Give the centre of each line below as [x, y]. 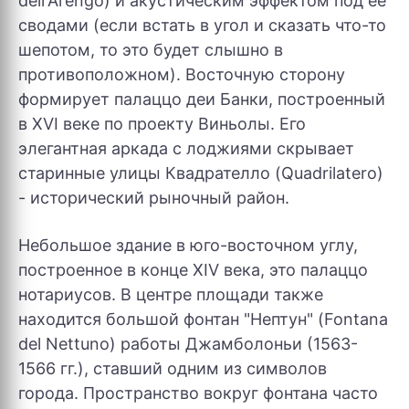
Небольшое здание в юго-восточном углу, [188, 245]
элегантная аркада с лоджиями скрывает [186, 148]
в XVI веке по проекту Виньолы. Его [162, 124]
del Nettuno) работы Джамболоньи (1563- [188, 344]
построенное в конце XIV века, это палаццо [193, 270]
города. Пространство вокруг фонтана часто [198, 393]
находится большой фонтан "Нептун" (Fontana [203, 319]
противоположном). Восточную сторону [182, 74]
